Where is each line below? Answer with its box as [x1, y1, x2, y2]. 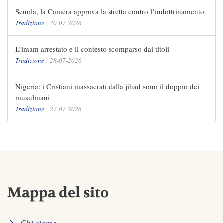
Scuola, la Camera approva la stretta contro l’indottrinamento [15, 6, 204, 17]
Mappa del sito [7, 184, 109, 202]
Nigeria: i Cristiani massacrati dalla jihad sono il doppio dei [15, 81, 199, 92]
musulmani [15, 92, 50, 103]
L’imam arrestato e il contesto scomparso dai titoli [15, 44, 169, 54]
